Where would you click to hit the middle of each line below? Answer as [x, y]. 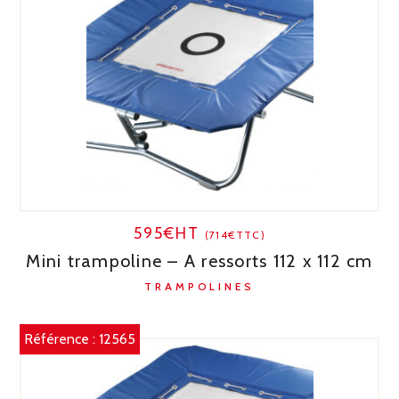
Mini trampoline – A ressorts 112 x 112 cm [199, 261]
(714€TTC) [235, 235]
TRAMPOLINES [199, 287]
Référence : [62, 339]
